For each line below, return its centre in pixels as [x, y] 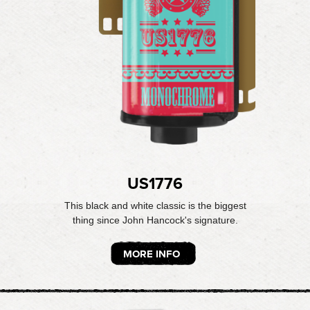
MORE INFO [152, 254]
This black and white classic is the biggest [155, 206]
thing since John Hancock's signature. [155, 220]
